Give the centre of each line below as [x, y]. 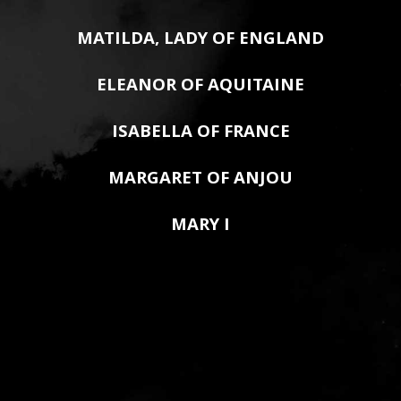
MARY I [200, 226]
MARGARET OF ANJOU [200, 180]
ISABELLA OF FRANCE [200, 133]
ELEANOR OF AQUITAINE [200, 87]
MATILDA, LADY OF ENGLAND [200, 40]
